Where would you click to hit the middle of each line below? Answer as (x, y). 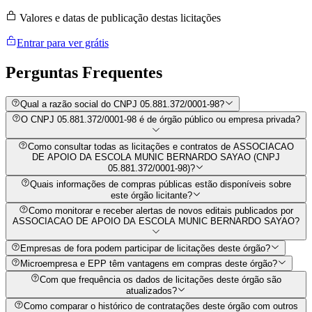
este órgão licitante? (151, 196)
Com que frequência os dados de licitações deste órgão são (161, 279)
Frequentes (122, 72)
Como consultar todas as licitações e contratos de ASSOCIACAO (161, 147)
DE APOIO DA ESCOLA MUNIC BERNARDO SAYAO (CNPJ (156, 157)
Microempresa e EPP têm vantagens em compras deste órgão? (149, 264)
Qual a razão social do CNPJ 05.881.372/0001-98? (123, 104)
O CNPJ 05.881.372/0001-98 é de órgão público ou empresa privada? (161, 120)
